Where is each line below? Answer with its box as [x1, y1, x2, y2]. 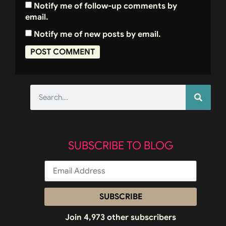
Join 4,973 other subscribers [65, 212, 176, 223]
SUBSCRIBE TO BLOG [68, 139, 174, 153]
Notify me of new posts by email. [34, 29, 161, 40]
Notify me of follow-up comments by [34, 1, 177, 12]
